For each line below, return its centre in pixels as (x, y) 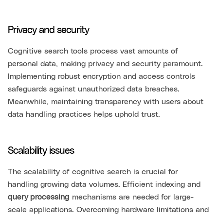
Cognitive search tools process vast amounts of (93, 51)
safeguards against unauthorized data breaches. (94, 89)
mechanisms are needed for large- (132, 197)
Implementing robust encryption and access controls (101, 76)
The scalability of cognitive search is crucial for (93, 172)
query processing (39, 197)
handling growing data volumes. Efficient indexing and (104, 184)
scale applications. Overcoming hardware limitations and (108, 209)
